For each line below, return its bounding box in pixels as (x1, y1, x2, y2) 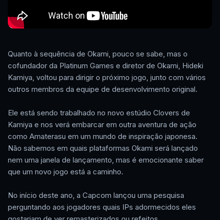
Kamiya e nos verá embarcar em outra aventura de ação (8, 120, 196, 130)
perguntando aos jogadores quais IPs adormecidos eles (8, 202, 196, 212)
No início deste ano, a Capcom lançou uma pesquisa (8, 191, 184, 200)
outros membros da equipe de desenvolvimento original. (8, 84, 197, 94)
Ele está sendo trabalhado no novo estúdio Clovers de (8, 108, 190, 118)
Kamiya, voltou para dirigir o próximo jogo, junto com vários (8, 73, 206, 82)
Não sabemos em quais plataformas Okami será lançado (8, 143, 198, 153)
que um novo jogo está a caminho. (8, 167, 123, 177)
